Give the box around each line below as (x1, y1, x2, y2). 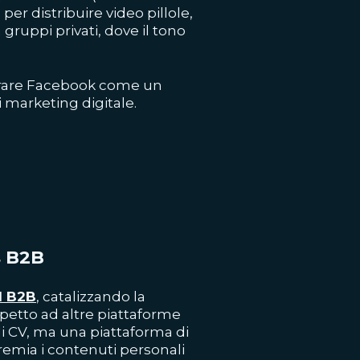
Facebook (27, 77, 96, 93)
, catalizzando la (36, 288, 145, 305)
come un (96, 77, 162, 93)
